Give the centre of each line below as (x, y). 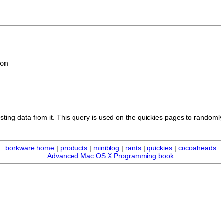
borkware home (30, 148)
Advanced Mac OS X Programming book (110, 156)
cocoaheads (197, 148)
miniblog (106, 148)
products (74, 148)
